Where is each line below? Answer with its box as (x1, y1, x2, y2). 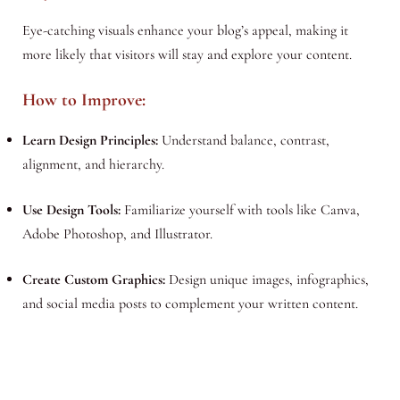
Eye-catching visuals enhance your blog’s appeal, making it (21, 21, 348, 39)
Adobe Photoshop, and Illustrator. (21, 225, 212, 244)
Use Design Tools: (21, 201, 121, 220)
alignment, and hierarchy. (21, 155, 164, 174)
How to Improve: (21, 89, 146, 112)
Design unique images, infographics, (164, 271, 369, 289)
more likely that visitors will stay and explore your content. (21, 45, 352, 63)
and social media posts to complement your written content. (21, 295, 358, 313)
